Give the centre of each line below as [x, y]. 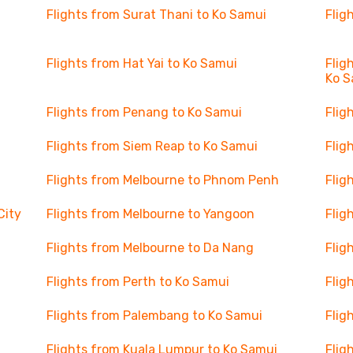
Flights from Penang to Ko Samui [144, 112]
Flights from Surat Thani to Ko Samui [156, 15]
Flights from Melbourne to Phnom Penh [162, 180]
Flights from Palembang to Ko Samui [154, 316]
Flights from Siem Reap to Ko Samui [152, 146]
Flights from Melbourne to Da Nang [150, 248]
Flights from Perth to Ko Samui [137, 282]
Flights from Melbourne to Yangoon [150, 214]
